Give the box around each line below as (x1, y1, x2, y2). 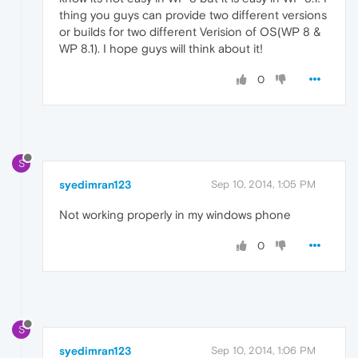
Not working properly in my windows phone (59, 208, 291, 222)
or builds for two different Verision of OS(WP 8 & (59, 25, 321, 39)
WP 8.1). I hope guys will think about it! (59, 42, 263, 56)
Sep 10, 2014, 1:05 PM (211, 178, 316, 191)
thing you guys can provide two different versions (59, 8, 327, 22)
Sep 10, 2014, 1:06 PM (211, 344, 316, 356)
